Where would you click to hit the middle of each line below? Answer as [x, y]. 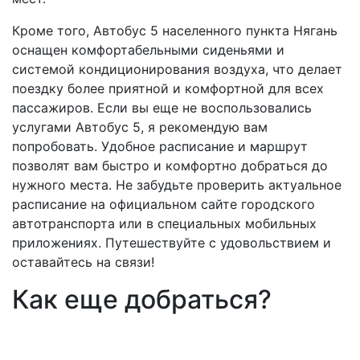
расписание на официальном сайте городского [164, 204]
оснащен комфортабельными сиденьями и [148, 50]
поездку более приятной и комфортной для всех [168, 88]
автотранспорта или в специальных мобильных [164, 223]
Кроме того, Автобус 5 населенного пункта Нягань [175, 31]
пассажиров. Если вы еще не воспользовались [162, 108]
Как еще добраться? [142, 299]
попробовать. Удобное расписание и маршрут [160, 146]
